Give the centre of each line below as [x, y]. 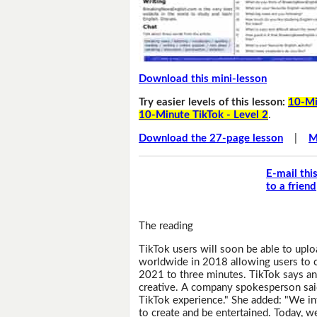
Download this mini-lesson [203, 79]
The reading [166, 226]
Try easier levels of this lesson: [214, 103]
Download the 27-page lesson [211, 138]
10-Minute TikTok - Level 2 [204, 115]
